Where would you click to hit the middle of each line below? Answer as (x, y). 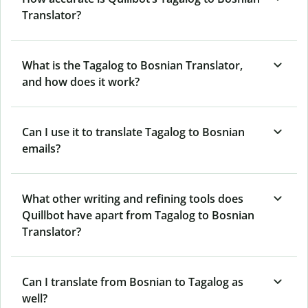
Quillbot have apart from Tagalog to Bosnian (138, 215)
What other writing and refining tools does (133, 198)
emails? (41, 148)
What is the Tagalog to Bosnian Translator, (132, 65)
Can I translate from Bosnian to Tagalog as (133, 282)
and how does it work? (81, 81)
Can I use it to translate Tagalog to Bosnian (133, 132)
